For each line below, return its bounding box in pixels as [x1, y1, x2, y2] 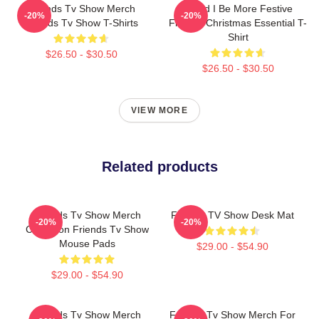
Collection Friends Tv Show [25, 223, 149, 235]
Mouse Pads [58, 237, 115, 249]
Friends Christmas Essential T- [169, 16, 307, 28]
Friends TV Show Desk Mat [170, 209, 294, 221]
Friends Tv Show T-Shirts [24, 16, 138, 28]
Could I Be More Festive [183, 2, 293, 14]
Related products [101, 158, 218, 174]
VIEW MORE [131, 105, 188, 115]
